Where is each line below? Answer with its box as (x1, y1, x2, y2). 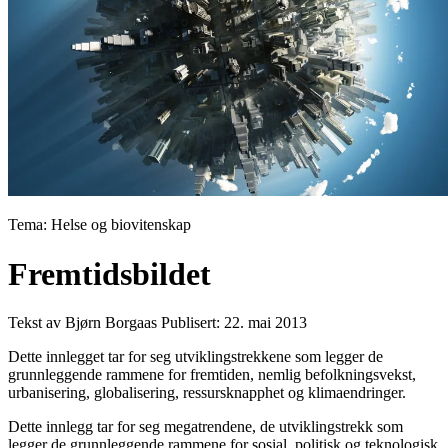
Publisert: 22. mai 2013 (161, 314, 307, 332)
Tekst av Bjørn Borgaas (8, 314, 157, 332)
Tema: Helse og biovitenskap (8, 216, 191, 234)
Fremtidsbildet (8, 255, 211, 292)
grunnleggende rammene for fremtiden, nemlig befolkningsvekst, (8, 366, 416, 384)
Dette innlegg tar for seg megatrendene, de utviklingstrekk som (8, 418, 403, 436)
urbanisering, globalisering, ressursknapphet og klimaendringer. (8, 384, 406, 402)
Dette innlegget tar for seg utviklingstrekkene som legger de (8, 348, 383, 366)
